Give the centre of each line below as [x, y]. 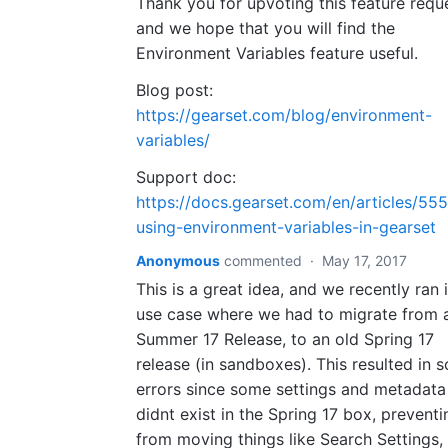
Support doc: [188, 177]
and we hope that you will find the [265, 28]
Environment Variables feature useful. [277, 53]
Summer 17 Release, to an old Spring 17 [285, 339]
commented [265, 260]
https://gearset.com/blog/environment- [284, 115]
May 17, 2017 [364, 260]
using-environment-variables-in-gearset [286, 227]
